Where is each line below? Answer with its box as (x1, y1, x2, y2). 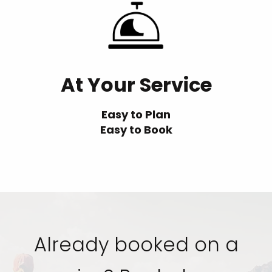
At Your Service (60, 71, 212, 98)
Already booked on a (33, 231, 239, 258)
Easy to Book (100, 122, 172, 137)
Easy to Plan (101, 107, 171, 122)
